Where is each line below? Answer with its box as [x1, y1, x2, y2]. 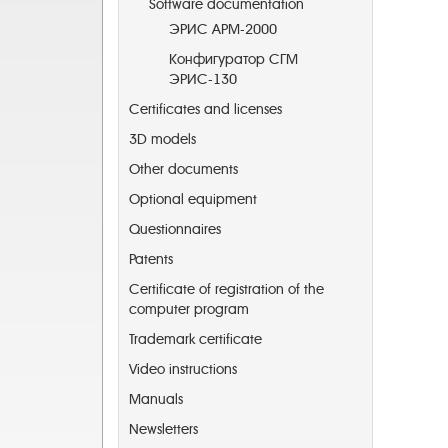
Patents [129, 251, 173, 268]
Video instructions [129, 361, 237, 378]
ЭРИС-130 [169, 71, 237, 88]
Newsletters [129, 421, 198, 438]
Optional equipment [129, 191, 257, 208]
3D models [129, 131, 196, 148]
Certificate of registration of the [129, 281, 324, 298]
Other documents [129, 161, 238, 178]
